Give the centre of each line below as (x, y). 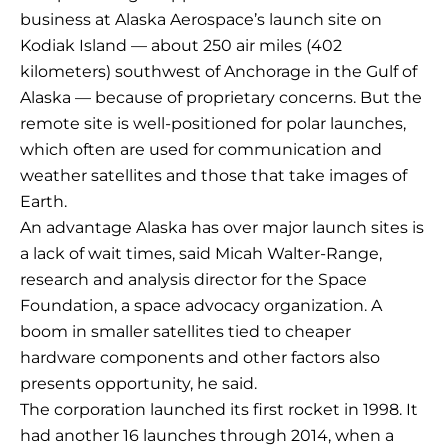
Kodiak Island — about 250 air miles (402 (181, 46)
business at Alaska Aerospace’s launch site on (201, 20)
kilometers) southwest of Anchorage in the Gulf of (218, 72)
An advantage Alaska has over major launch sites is (222, 228)
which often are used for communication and (201, 150)
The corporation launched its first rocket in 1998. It (219, 410)
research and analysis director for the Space (193, 280)
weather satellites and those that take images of (213, 176)
